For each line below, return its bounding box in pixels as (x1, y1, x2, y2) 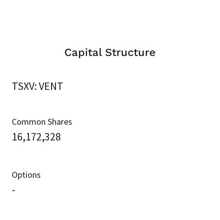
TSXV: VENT (12, 79, 63, 93)
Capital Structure (64, 46, 156, 58)
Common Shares (12, 115, 72, 127)
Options (12, 168, 41, 180)
